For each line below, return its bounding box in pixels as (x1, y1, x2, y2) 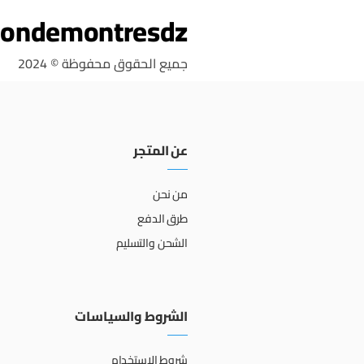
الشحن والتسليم (115, 232, 188, 253)
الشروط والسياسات (75, 304, 188, 328)
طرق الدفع (137, 208, 188, 229)
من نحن (152, 184, 188, 205)
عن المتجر (133, 138, 188, 162)
